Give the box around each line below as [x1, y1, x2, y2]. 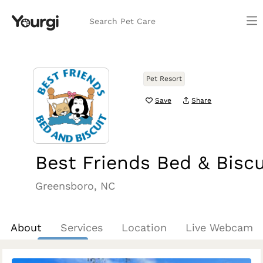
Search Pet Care [89, 16, 156, 26]
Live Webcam [185, 221, 253, 234]
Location [121, 221, 167, 234]
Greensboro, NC [35, 180, 115, 192]
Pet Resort [146, 75, 182, 83]
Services [60, 221, 103, 234]
